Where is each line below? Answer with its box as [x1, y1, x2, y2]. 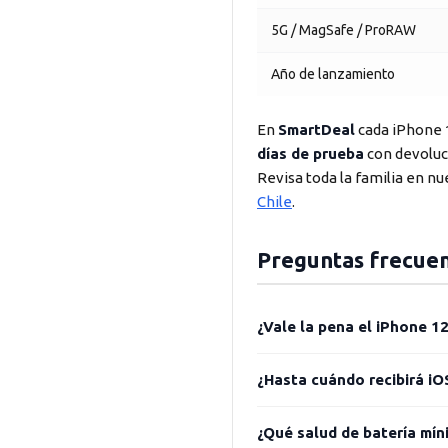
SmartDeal [278, 121, 355, 138]
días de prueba [257, 145, 364, 162]
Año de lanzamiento [271, 66, 395, 82]
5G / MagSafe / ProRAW [271, 22, 416, 38]
